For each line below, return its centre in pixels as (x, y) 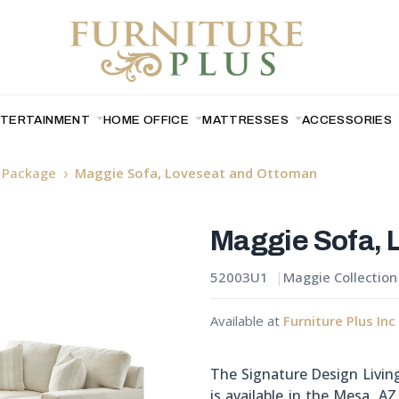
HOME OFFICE (148, 119)
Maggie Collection (340, 277)
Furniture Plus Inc (339, 320)
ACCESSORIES (348, 119)
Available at (247, 320)
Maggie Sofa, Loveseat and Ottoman (196, 173)
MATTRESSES (247, 119)
